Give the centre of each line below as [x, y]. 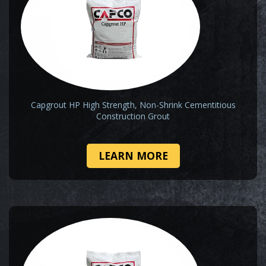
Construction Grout [133, 116]
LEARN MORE [133, 156]
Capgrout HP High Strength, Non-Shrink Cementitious [133, 105]
